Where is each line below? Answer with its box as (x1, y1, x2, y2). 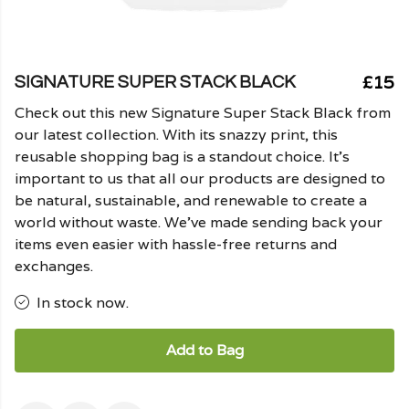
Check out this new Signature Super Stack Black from (15, 103, 391, 122)
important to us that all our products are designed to (15, 169, 385, 188)
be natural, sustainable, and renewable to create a (15, 191, 367, 210)
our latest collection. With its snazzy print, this (15, 125, 338, 144)
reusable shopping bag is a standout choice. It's (15, 147, 350, 166)
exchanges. (15, 257, 93, 276)
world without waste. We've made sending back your (15, 213, 383, 232)
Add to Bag (165, 341, 244, 360)
